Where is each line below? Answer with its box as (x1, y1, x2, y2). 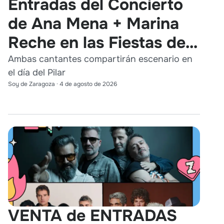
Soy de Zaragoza (8, 79, 55, 88)
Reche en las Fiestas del (8, 32, 189, 53)
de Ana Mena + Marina (8, 13, 179, 34)
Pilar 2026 (8, 51, 85, 72)
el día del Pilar (8, 66, 65, 78)
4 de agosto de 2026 (59, 79, 117, 88)
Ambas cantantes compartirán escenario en (8, 53, 192, 64)
